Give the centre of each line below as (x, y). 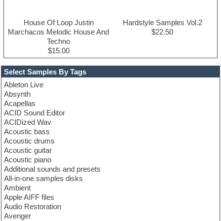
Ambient (18, 188)
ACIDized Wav (28, 122)
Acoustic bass (27, 132)
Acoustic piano (28, 160)
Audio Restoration (33, 207)
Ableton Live (24, 85)
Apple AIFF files (29, 197)
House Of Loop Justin (58, 23)
